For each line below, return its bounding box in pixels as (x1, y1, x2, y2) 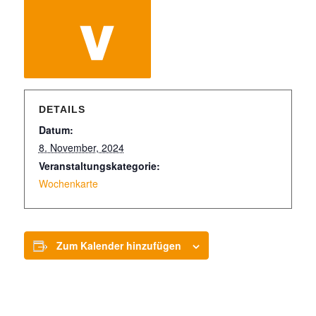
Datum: (38, 123, 73, 137)
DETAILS (38, 104, 85, 115)
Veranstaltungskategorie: (38, 159, 160, 173)
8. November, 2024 (38, 140, 124, 154)
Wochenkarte (38, 176, 98, 190)
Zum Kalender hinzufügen (56, 238, 181, 253)
